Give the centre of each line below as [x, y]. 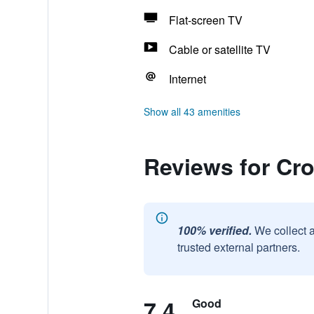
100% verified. [214, 230]
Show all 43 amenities [192, 111]
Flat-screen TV [205, 20]
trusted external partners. [238, 247]
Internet [187, 79]
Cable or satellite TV [219, 49]
